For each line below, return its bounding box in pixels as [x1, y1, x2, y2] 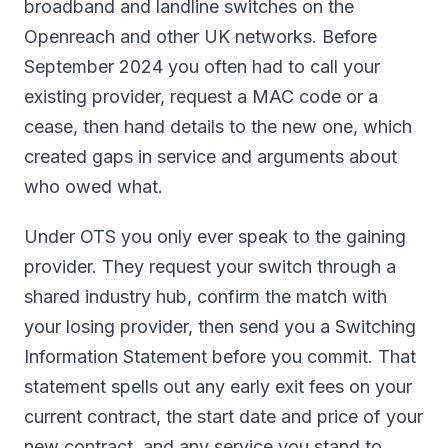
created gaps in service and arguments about [24, 146, 397, 167]
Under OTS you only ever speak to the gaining [24, 226, 406, 247]
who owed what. [24, 176, 163, 197]
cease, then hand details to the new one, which [24, 116, 412, 137]
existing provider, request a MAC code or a [24, 86, 378, 107]
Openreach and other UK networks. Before [24, 26, 377, 47]
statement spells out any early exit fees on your [24, 376, 412, 397]
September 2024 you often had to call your [24, 56, 380, 77]
